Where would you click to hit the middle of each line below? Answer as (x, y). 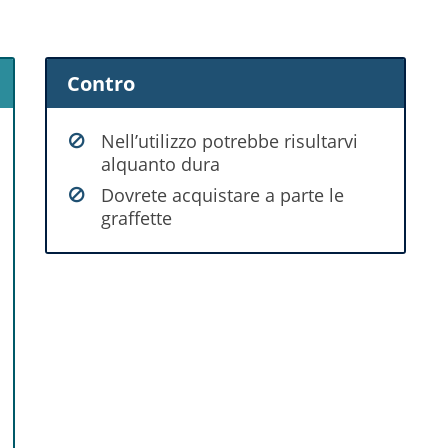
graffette (137, 217)
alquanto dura (161, 163)
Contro (101, 83)
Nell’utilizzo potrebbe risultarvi (230, 140)
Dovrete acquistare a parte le (223, 194)
